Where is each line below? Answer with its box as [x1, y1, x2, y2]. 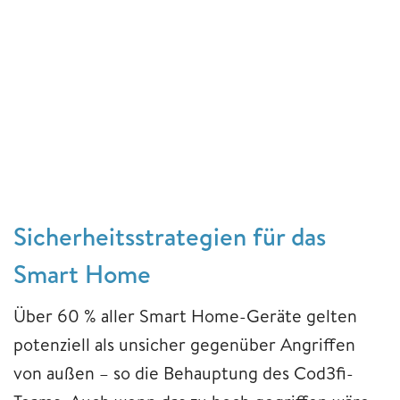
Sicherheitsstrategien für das [13, 218, 326, 254]
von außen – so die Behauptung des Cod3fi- [13, 360, 354, 385]
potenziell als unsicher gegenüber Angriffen [13, 331, 355, 356]
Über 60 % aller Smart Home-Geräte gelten [13, 303, 357, 328]
